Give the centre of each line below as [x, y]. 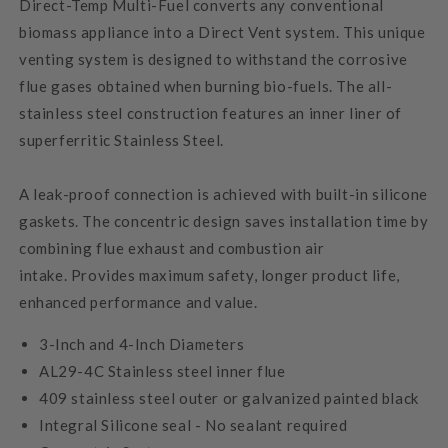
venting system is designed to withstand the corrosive [213, 58]
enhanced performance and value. [138, 301]
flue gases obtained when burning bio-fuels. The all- [206, 85]
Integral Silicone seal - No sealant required [193, 424]
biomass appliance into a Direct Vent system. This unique [222, 31]
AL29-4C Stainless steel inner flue [162, 370]
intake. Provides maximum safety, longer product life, [209, 274]
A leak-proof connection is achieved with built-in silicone [223, 193]
